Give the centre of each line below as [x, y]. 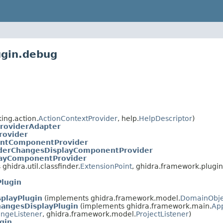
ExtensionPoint [106, 166]
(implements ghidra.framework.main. [145, 206]
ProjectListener [162, 214]
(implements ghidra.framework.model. [111, 198]
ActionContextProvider [78, 118]
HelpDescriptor [166, 118]
